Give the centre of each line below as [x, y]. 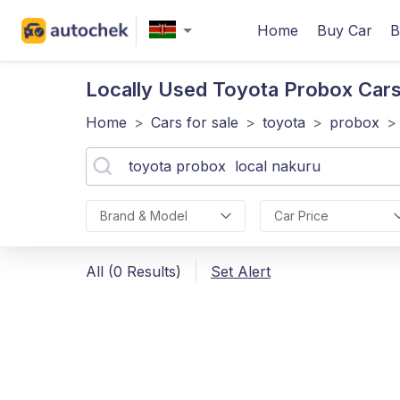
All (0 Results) [133, 271]
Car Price [301, 216]
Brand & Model [144, 216]
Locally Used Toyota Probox [222, 89]
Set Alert [241, 271]
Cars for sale [195, 122]
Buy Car [345, 30]
